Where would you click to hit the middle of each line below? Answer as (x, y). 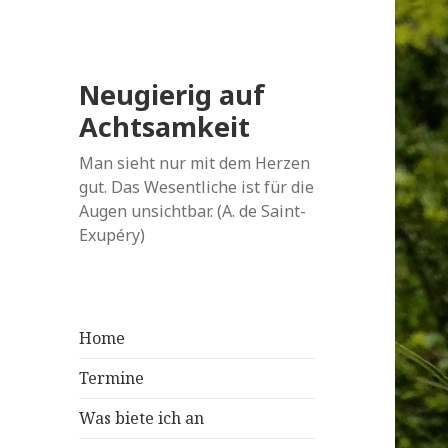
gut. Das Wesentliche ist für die (197, 187)
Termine (112, 378)
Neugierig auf (172, 95)
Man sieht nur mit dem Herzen (195, 163)
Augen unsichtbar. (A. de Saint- (193, 211)
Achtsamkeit (165, 127)
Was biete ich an (142, 418)
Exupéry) (112, 235)
